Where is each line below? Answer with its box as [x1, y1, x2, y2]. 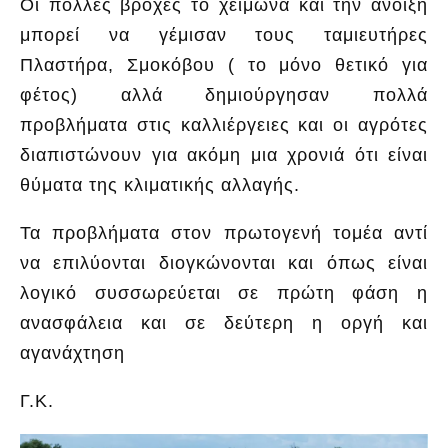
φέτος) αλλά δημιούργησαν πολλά [20, 84, 428, 105]
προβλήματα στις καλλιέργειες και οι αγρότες [20, 114, 428, 135]
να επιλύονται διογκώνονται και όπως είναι [20, 252, 428, 273]
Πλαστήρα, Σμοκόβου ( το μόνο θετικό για [20, 54, 428, 75]
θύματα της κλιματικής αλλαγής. [20, 174, 300, 195]
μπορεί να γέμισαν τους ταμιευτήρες [20, 24, 428, 45]
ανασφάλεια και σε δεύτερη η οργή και [20, 312, 428, 333]
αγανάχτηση [20, 342, 125, 363]
